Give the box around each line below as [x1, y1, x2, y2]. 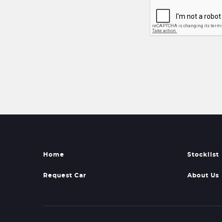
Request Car [43, 172, 86, 178]
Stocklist [187, 152, 219, 158]
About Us [187, 172, 219, 178]
